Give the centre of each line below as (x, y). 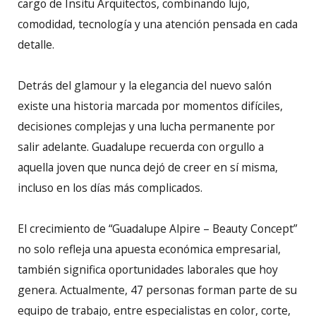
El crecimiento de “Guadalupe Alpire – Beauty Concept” (157, 229)
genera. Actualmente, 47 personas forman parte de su (157, 290)
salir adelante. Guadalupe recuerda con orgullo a (141, 147)
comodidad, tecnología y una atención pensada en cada (158, 24)
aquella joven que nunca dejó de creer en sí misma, (148, 168)
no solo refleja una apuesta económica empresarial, (149, 249)
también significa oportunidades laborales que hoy (148, 270)
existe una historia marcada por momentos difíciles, (150, 106)
